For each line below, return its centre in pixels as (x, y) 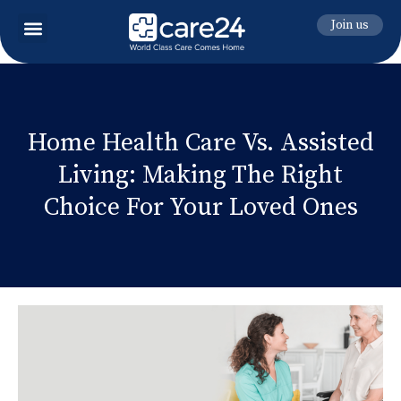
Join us (350, 25)
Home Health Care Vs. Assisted (200, 142)
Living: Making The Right (200, 175)
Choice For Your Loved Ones (200, 207)
